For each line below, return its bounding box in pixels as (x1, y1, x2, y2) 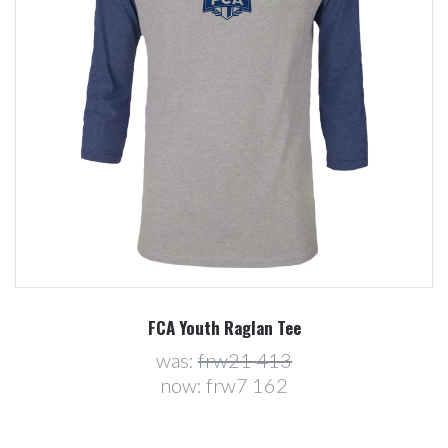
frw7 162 (206, 372, 288, 397)
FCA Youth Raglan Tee (147, 314, 301, 340)
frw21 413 (198, 347, 292, 372)
